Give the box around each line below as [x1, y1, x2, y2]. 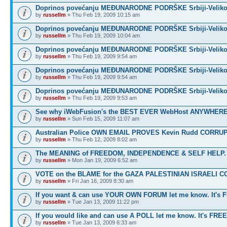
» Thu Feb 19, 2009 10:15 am [66, 12, 140, 18]
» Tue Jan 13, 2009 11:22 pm [66, 199, 139, 205]
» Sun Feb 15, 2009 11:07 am [66, 116, 139, 122]
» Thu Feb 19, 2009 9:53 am [66, 95, 137, 101]
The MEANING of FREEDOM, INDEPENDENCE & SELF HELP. [35, 149, 226, 157]
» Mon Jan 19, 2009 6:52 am [66, 157, 137, 163]
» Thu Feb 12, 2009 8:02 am [66, 136, 137, 142]
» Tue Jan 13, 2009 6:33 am [66, 219, 136, 225]
